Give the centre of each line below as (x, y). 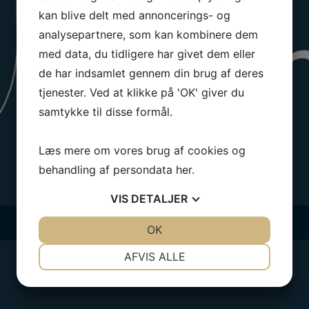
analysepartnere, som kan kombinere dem (148, 34)
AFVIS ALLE (154, 256)
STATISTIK (210, 299)
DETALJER (159, 198)
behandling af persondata (107, 169)
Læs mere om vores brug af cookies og (142, 150)
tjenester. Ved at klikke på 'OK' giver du (141, 92)
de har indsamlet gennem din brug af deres (151, 73)
